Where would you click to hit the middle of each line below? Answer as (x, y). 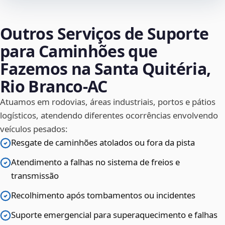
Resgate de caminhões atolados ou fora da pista (103, 143)
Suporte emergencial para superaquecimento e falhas (114, 215)
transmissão (35, 176)
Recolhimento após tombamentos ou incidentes (103, 195)
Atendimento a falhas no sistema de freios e (95, 162)
